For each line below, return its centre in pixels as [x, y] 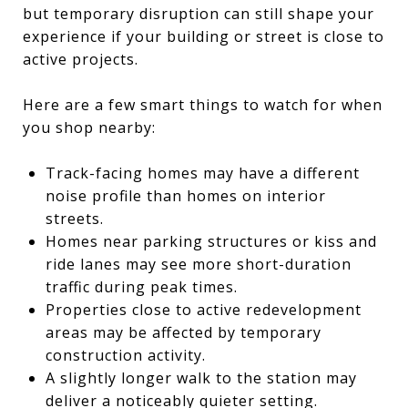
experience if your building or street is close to [204, 36]
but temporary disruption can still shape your [199, 13]
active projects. [81, 59]
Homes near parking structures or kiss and [211, 241]
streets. [74, 218]
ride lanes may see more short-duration [198, 264]
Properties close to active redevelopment [203, 309]
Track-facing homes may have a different [202, 173]
